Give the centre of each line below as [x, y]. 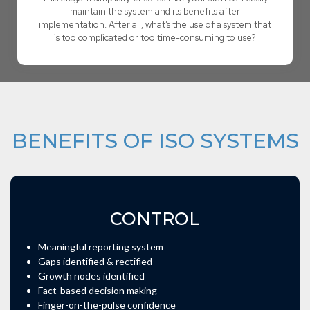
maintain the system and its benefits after [155, 12]
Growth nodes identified [91, 276]
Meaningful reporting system [101, 247]
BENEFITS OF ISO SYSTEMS [155, 141]
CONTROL [155, 219]
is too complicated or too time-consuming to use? [155, 38]
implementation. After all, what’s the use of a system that [155, 25]
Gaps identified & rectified [95, 262]
